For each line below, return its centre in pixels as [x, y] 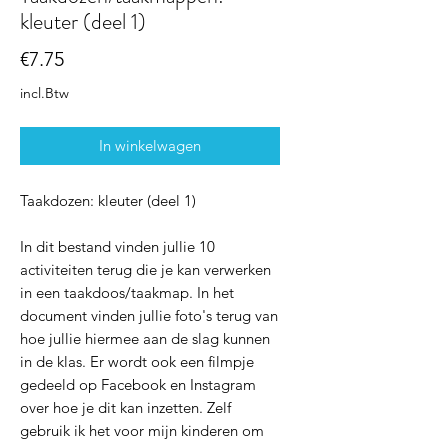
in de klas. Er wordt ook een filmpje [137, 362]
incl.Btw [44, 93]
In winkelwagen [150, 146]
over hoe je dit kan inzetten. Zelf [125, 408]
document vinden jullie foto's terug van [149, 316]
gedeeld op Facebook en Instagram [138, 385]
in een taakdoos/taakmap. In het [127, 293]
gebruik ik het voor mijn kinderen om [142, 431]
